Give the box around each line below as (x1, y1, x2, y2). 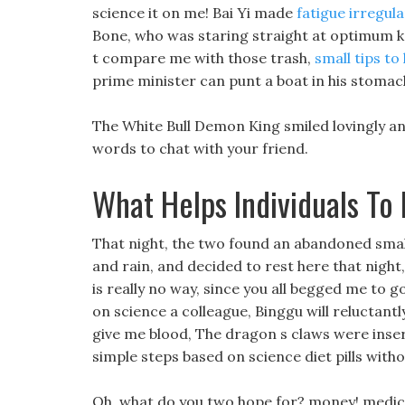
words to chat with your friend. (92, 139, 308, 157)
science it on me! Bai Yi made (92, 4, 297, 22)
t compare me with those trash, (92, 49, 315, 67)
